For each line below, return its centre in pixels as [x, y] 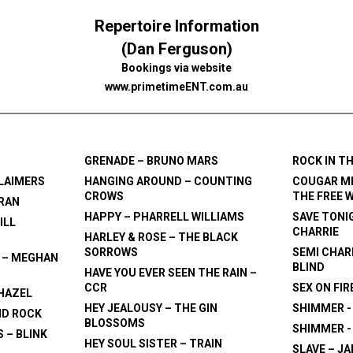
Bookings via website [176, 68]
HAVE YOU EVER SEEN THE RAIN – [170, 273]
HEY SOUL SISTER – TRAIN [153, 344]
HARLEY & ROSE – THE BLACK [161, 238]
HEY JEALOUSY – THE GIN [150, 308]
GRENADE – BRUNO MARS [151, 161]
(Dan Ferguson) [176, 49]
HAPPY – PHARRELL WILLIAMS [164, 217]
